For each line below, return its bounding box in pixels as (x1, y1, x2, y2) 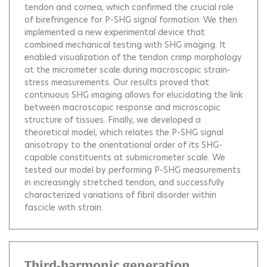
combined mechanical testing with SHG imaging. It (24, 39, 226, 51)
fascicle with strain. (24, 201, 103, 213)
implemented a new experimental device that (24, 26, 205, 38)
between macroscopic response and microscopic (24, 101, 221, 113)
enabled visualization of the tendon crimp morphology (24, 51, 242, 63)
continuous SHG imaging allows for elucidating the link (24, 89, 243, 101)
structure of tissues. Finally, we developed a (24, 114, 201, 126)
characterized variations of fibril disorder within (24, 189, 216, 201)
